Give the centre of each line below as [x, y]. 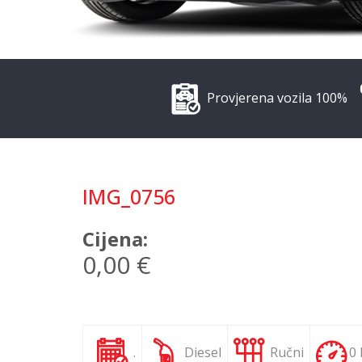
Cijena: [115, 239]
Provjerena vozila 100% [276, 98]
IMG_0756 [129, 197]
